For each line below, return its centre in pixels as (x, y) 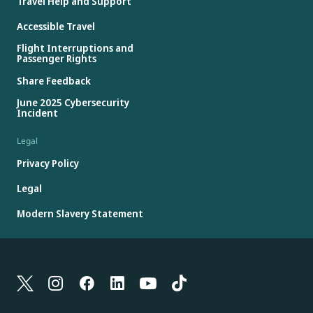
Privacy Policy (48, 163)
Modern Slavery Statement (80, 213)
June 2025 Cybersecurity (73, 103)
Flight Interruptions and (75, 48)
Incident (37, 113)
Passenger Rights (57, 59)
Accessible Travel (56, 26)
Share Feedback (54, 80)
